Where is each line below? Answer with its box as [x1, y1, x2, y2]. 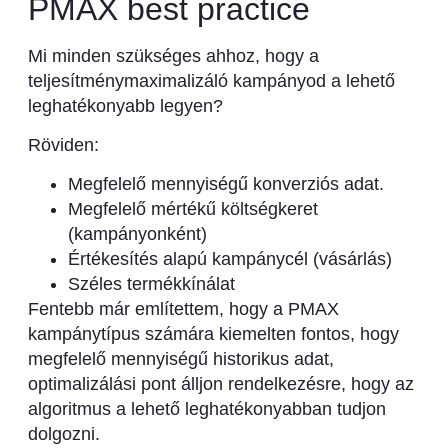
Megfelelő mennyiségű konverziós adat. [67, 174, 384, 195]
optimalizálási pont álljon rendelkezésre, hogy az [27, 374, 414, 395]
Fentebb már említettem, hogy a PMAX [27, 299, 339, 320]
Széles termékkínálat [67, 274, 235, 295]
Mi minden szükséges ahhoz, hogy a [27, 45, 319, 66]
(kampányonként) [67, 224, 207, 245]
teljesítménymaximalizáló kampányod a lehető [27, 70, 395, 91]
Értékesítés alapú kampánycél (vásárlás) [67, 249, 392, 270]
